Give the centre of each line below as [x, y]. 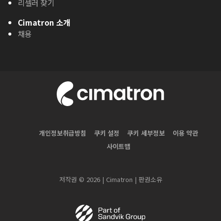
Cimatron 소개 [44, 22]
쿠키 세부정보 [146, 133]
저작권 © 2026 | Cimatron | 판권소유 [110, 179]
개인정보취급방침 [62, 133]
